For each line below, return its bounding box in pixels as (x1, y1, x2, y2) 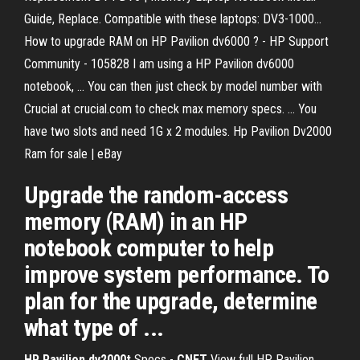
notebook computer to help (24, 234, 273, 262)
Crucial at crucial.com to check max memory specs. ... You (24, 101, 317, 117)
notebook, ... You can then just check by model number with (24, 79, 322, 94)
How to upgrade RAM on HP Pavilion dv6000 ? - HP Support (24, 34, 329, 49)
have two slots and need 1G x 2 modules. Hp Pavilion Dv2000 (24, 124, 332, 139)
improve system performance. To (24, 260, 329, 288)
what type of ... (24, 313, 164, 342)
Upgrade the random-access (24, 181, 288, 209)
